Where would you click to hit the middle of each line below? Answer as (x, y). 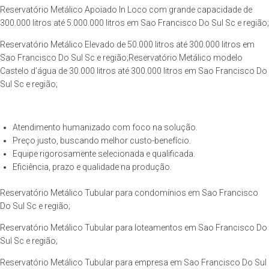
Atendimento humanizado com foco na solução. (105, 127)
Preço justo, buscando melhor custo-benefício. (102, 141)
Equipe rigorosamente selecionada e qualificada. (104, 154)
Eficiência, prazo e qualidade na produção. (92, 167)
